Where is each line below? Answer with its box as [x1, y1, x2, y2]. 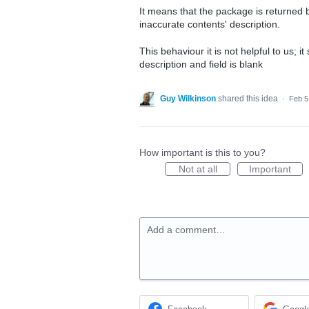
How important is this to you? [139, 146, 266, 158]
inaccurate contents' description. [139, 19, 280, 30]
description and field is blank [139, 58, 263, 70]
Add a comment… [147, 223, 226, 235]
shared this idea [218, 93, 280, 103]
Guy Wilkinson [160, 93, 216, 103]
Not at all [178, 163, 217, 175]
